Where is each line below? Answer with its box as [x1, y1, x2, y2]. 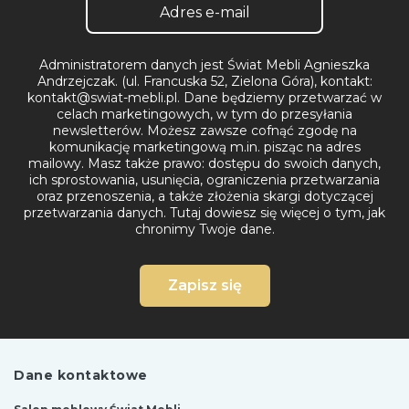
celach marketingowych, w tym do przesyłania [57, 105, 352, 122]
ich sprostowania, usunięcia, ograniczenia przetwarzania [29, 171, 380, 188]
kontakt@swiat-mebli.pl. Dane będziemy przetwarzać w [27, 89, 382, 106]
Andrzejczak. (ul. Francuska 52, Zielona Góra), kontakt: [37, 72, 372, 89]
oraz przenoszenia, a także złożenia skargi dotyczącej [36, 187, 373, 204]
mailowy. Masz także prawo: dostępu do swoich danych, [28, 154, 381, 172]
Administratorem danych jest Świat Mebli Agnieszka [39, 56, 370, 73]
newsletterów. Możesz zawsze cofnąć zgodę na [52, 121, 357, 139]
